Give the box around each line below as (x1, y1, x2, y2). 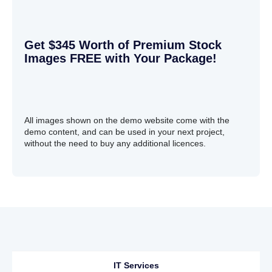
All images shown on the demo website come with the (24, 115, 229, 125)
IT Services (113, 260, 159, 270)
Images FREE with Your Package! (24, 51, 217, 65)
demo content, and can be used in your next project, (24, 126, 225, 137)
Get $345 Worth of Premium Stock (24, 38, 222, 52)
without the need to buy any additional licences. (24, 138, 206, 148)
